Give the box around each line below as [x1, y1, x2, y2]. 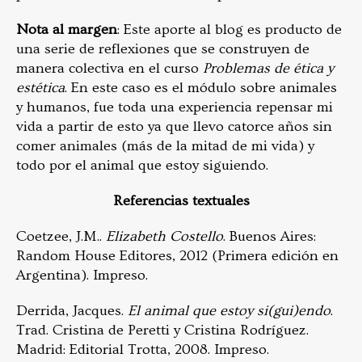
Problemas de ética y [203, 60, 334, 78]
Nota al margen [16, 21, 117, 39]
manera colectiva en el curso [16, 60, 203, 78]
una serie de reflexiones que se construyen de [16, 40, 309, 58]
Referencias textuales [112, 192, 250, 210]
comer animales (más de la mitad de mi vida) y [16, 137, 314, 155]
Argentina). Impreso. [16, 267, 148, 284]
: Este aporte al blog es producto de [117, 21, 342, 39]
